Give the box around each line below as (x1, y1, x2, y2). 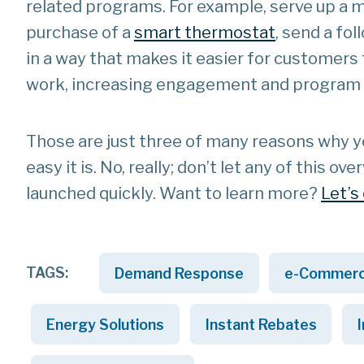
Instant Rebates (205, 315, 317, 333)
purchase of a (26, 23, 134, 43)
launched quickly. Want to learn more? (26, 184, 321, 204)
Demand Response (114, 264, 244, 282)
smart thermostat (134, 23, 275, 43)
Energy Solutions (46, 315, 165, 333)
